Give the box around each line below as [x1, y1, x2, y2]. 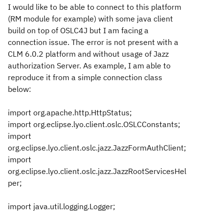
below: [8, 84, 33, 94]
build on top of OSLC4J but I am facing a [8, 25, 149, 35]
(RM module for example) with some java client [8, 14, 173, 23]
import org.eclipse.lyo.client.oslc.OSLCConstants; [8, 119, 180, 129]
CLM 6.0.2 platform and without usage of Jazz [8, 49, 169, 59]
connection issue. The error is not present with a [8, 37, 178, 47]
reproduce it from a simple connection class [8, 72, 162, 82]
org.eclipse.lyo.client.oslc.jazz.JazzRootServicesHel [8, 166, 186, 176]
